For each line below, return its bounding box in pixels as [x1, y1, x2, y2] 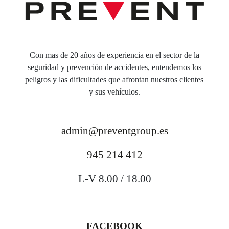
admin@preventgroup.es [61, 125, 168, 137]
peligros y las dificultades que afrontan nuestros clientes [25, 75, 204, 84]
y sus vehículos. [88, 87, 140, 97]
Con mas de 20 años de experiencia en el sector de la [29, 51, 199, 60]
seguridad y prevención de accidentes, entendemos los [27, 63, 201, 72]
